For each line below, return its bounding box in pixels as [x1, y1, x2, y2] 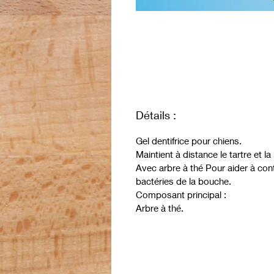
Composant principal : [136, 188, 226, 200]
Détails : [136, 108, 176, 122]
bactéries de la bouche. [136, 175, 231, 187]
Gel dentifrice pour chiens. [136, 135, 242, 146]
